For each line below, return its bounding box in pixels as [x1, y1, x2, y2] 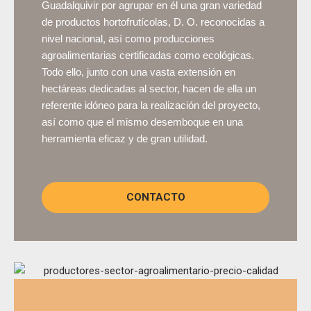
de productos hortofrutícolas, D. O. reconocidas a [42, 15, 264, 28]
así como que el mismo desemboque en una [42, 115, 243, 128]
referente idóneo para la [42, 99, 151, 111]
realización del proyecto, [151, 99, 260, 111]
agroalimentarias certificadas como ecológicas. [42, 49, 254, 61]
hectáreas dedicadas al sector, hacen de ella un [42, 82, 256, 94]
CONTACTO [126, 190, 185, 203]
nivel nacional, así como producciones [42, 32, 215, 44]
